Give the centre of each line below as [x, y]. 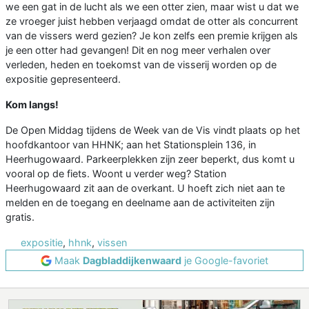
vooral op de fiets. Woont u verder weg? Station [116, 174]
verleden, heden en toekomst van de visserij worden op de [141, 65]
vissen [112, 243]
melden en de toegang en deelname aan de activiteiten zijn [140, 203]
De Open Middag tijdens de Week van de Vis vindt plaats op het [153, 130]
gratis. [20, 217]
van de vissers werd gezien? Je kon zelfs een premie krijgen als [152, 36]
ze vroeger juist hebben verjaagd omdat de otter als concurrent [152, 21]
